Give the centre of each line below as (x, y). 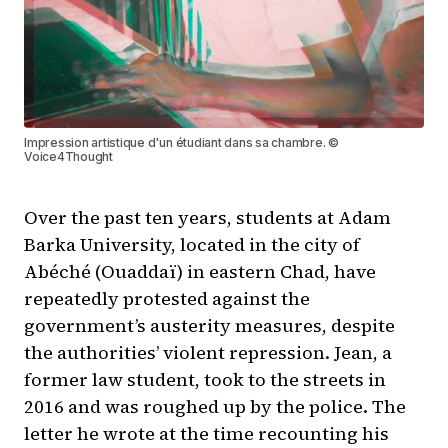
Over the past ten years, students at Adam (207, 218)
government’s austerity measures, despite (209, 326)
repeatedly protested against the (167, 299)
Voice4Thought (68, 157)
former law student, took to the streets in (205, 380)
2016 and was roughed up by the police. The (215, 407)
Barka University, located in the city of (192, 245)
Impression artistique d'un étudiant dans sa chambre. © (182, 143)
